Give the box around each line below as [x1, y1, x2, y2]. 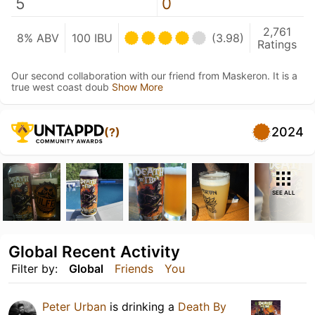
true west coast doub [11, 81, 112, 93]
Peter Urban [42, 299, 106, 314]
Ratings [257, 37, 297, 51]
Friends [115, 261, 153, 276]
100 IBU [71, 31, 112, 45]
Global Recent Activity [8, 241, 180, 261]
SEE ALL [271, 189, 295, 196]
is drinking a [106, 299, 178, 314]
